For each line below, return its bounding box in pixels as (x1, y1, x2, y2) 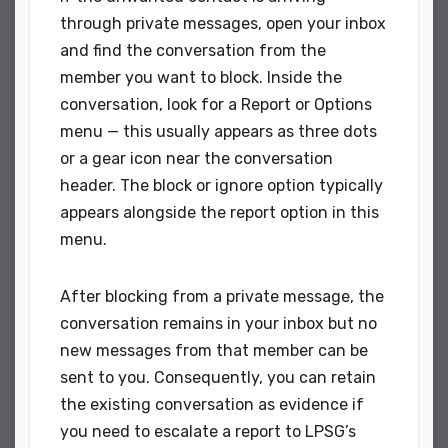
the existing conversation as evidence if (60, 394, 364, 414)
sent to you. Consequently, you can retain (60, 367, 376, 387)
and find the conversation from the (60, 40, 326, 60)
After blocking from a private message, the (60, 286, 384, 306)
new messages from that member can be (60, 340, 368, 360)
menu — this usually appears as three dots (60, 121, 377, 141)
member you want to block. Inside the (60, 67, 342, 87)
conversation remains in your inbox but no (60, 313, 377, 333)
